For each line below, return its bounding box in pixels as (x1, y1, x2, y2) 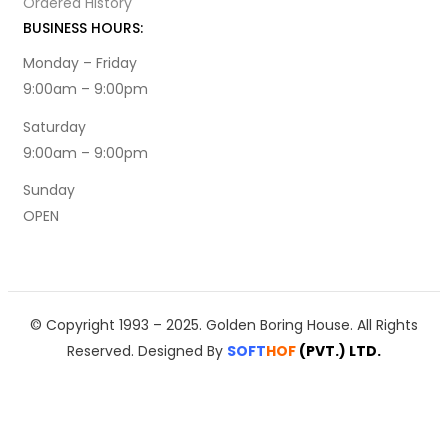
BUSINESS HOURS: (23, 18, 143, 39)
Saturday (23, 116, 86, 137)
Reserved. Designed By (67, 340, 227, 361)
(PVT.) (299, 340, 346, 361)
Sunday (23, 180, 75, 201)
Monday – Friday (23, 53, 137, 74)
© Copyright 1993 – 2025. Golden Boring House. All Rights (30, 314, 418, 335)
